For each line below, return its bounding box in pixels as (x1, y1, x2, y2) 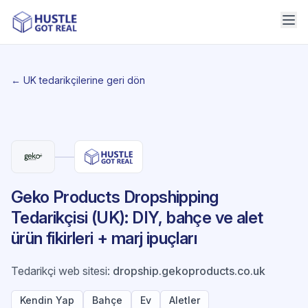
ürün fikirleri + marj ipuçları (11, 228, 197, 248)
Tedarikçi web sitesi (11, 264, 107, 278)
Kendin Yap (20, 294, 74, 306)
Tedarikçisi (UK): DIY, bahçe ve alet (11, 208, 263, 228)
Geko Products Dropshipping (11, 187, 219, 207)
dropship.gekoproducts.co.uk (113, 264, 265, 278)
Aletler (169, 294, 200, 306)
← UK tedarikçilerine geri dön (11, 74, 145, 86)
